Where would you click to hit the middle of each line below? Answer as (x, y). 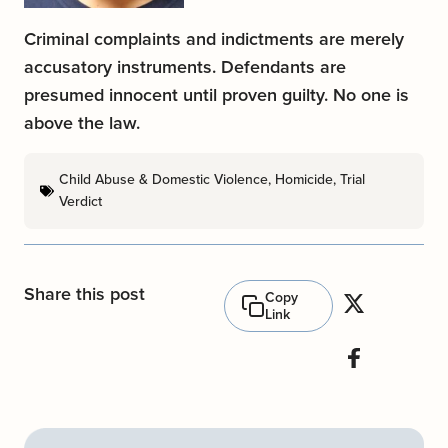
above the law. (82, 123)
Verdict (80, 202)
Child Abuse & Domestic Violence (163, 180)
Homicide (304, 180)
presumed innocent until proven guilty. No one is (216, 95)
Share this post (84, 294)
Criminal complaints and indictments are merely (214, 39)
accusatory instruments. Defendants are (185, 67)
